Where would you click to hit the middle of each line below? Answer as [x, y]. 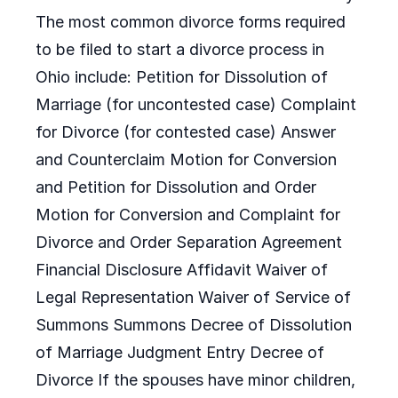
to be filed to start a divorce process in [180, 49]
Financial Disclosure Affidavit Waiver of [182, 270]
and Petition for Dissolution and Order [176, 187]
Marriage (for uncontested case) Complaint [196, 104]
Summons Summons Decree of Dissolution [194, 325]
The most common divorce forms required [191, 22]
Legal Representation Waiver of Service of [193, 297]
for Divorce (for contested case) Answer [186, 132]
